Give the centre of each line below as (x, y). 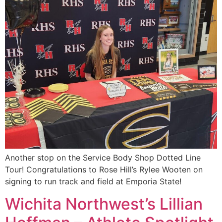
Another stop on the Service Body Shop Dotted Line (103, 158)
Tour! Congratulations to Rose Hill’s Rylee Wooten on (104, 170)
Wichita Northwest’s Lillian (104, 204)
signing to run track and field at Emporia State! (93, 182)
